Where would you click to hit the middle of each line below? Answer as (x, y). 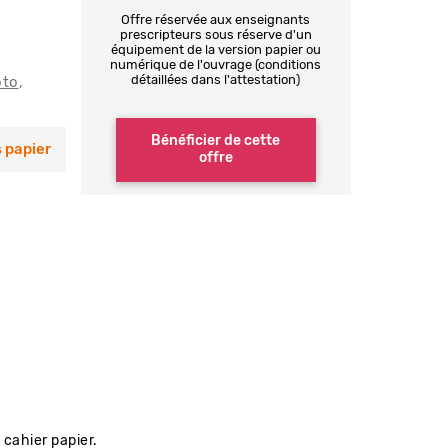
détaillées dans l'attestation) (215, 80)
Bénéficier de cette (215, 141)
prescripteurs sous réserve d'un (215, 35)
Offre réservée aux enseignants (215, 20)
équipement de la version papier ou (215, 50)
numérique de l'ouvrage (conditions (215, 65)
